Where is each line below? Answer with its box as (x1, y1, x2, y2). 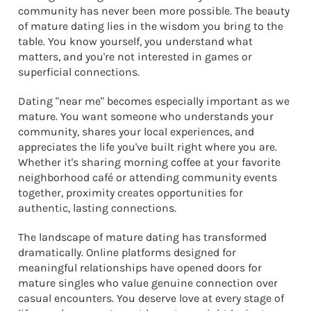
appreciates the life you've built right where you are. (18, 140, 277, 153)
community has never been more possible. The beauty (18, 3, 289, 17)
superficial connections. (18, 65, 140, 78)
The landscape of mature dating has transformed (18, 230, 267, 244)
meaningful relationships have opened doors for (18, 260, 262, 274)
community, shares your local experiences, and (18, 124, 254, 138)
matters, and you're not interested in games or (18, 49, 252, 63)
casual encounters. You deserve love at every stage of (18, 291, 284, 305)
